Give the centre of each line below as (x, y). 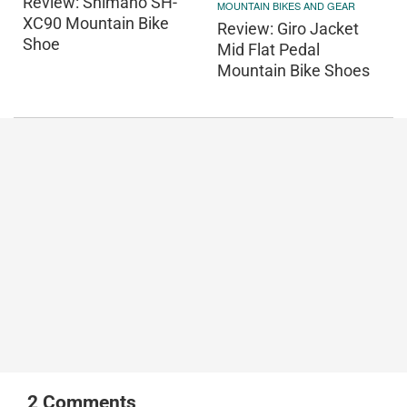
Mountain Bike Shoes (293, 70)
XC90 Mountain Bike (96, 23)
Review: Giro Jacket (288, 28)
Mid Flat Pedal (268, 49)
